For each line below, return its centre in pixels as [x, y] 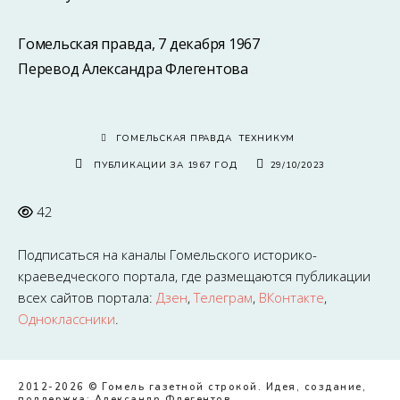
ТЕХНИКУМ [267, 138]
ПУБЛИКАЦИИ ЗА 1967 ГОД [166, 165]
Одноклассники [67, 319]
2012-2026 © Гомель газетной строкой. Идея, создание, [192, 387]
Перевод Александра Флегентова [133, 69]
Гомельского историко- [243, 254]
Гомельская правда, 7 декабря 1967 [139, 44]
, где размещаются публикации [273, 276]
